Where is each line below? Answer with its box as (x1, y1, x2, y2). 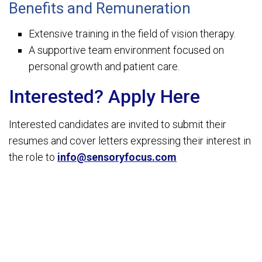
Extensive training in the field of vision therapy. (29, 27, 236, 40)
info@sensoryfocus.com (57, 151, 177, 164)
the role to (9, 151, 57, 164)
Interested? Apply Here (9, 85, 200, 108)
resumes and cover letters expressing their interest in (9, 135, 251, 147)
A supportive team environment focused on (29, 44, 225, 57)
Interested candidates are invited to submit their (9, 118, 226, 131)
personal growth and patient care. (29, 60, 180, 73)
